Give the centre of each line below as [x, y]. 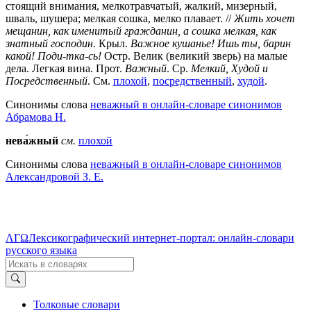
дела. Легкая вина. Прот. [65, 69]
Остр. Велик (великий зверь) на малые [194, 56]
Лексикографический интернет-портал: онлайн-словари [161, 238]
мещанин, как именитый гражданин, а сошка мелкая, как [141, 31]
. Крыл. [112, 44]
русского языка [41, 251]
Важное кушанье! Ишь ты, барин [211, 44]
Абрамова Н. [36, 117]
